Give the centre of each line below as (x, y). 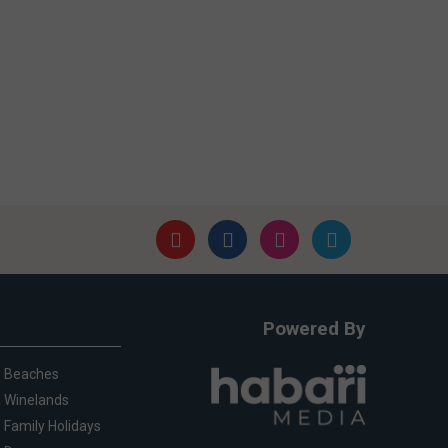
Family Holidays (52, 425)
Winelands (36, 399)
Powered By (314, 328)
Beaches (31, 373)
